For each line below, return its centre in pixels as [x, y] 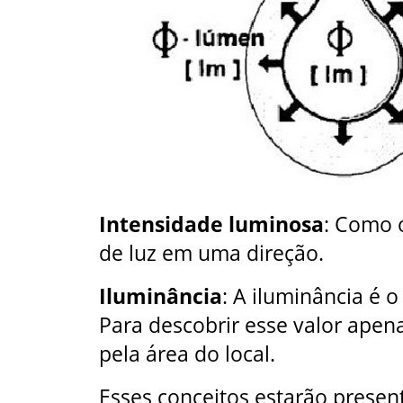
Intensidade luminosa [211, 224]
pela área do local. [187, 353]
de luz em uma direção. [211, 252]
